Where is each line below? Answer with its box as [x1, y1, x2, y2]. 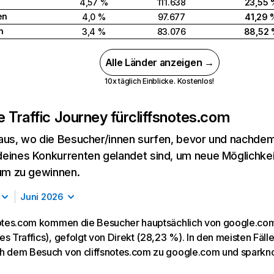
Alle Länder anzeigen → [105, 56, 214, 68]
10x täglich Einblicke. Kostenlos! [105, 76, 215, 86]
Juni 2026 [20, 191, 64, 202]
